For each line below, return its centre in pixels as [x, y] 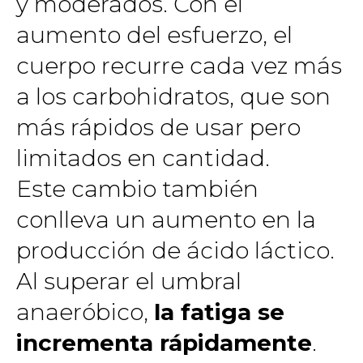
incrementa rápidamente [164, 342]
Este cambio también [137, 188]
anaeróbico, [85, 312]
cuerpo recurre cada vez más [179, 65]
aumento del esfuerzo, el [154, 34]
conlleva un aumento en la [166, 219]
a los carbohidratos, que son [173, 96]
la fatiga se [219, 312]
